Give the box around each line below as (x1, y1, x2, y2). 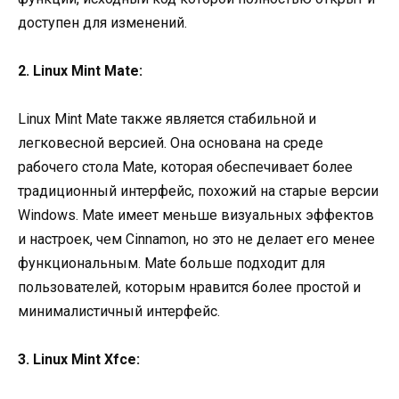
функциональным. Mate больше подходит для (18, 255, 325, 273)
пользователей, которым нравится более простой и (18, 279, 361, 297)
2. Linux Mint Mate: (18, 61, 142, 79)
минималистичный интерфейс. (18, 303, 220, 321)
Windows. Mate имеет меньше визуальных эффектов (18, 207, 374, 224)
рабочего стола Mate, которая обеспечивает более (18, 159, 353, 176)
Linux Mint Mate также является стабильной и (18, 110, 316, 128)
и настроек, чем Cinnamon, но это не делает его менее (18, 231, 375, 248)
